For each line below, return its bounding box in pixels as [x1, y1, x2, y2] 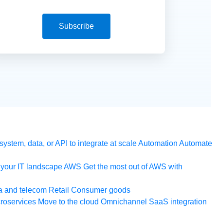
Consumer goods [71, 186, 130, 195]
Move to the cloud [38, 198, 99, 206]
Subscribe [58, 22, 94, 31]
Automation [138, 139, 178, 148]
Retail [49, 186, 69, 195]
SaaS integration [149, 198, 207, 206]
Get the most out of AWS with [83, 163, 182, 171]
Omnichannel [101, 198, 147, 206]
